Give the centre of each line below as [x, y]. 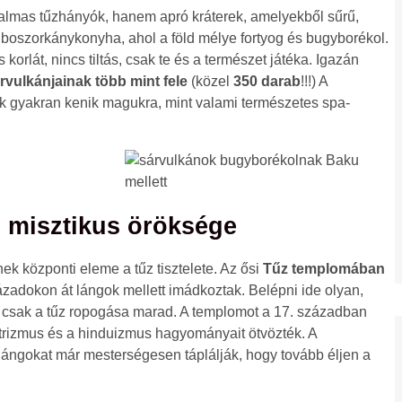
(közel [210, 82]
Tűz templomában [324, 269]
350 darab [267, 82]
